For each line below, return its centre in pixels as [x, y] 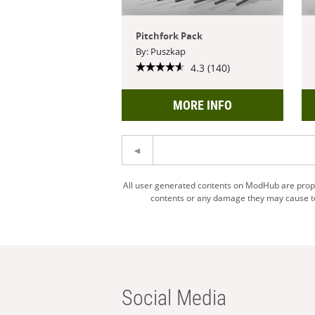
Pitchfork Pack [169, 36]
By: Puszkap [161, 51]
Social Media [174, 297]
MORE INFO [203, 105]
